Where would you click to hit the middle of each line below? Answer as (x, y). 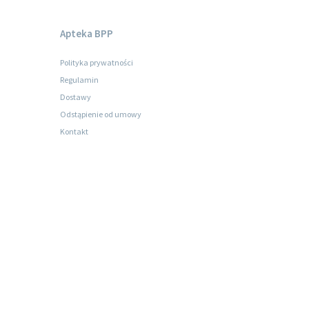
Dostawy (76, 97)
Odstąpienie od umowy (101, 114)
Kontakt (74, 131)
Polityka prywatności (97, 62)
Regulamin (79, 80)
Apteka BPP (87, 33)
